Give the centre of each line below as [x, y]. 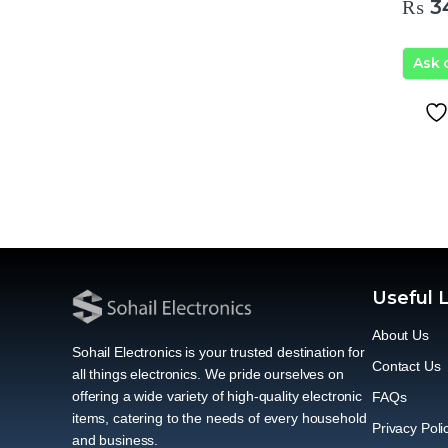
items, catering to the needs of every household [219, 418]
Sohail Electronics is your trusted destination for [218, 352]
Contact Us [406, 366]
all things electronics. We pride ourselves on [208, 374]
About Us [400, 335]
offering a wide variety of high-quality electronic [217, 396]
